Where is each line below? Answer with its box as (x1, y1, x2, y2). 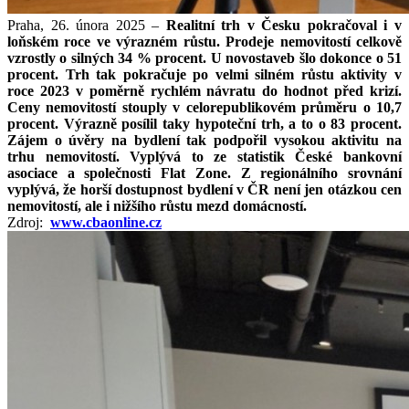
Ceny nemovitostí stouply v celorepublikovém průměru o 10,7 (7, 99, 402, 115)
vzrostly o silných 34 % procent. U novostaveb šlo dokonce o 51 (7, 49, 402, 66)
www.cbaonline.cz (50, 214, 162, 230)
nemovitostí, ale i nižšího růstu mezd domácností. (7, 197, 307, 214)
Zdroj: (7, 214, 50, 230)
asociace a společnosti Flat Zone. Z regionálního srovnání (7, 164, 402, 181)
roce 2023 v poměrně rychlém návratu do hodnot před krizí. (7, 82, 402, 99)
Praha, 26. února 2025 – (7, 16, 166, 33)
